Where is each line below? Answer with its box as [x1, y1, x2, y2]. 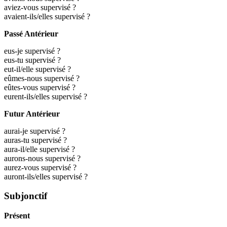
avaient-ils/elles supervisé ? [4, 12, 90, 21]
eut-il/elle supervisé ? [4, 64, 71, 73]
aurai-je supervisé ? [4, 126, 65, 135]
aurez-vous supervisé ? [4, 163, 77, 172]
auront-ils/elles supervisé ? [4, 172, 88, 181]
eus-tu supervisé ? [4, 55, 61, 64]
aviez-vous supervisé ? [4, 3, 76, 12]
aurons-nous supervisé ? [4, 154, 81, 163]
